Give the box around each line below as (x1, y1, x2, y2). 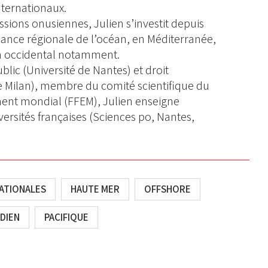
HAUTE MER (70, 182, 120, 196)
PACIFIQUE (44, 211, 89, 224)
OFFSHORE (144, 182, 191, 196)
